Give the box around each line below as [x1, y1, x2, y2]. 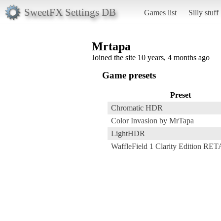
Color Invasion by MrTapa [111, 116, 194, 125]
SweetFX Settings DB [24, 6, 116, 18]
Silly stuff [188, 8, 219, 17]
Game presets [102, 70, 156, 80]
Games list [144, 8, 177, 17]
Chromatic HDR [111, 103, 163, 112]
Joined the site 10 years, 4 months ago [92, 53, 210, 62]
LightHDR [111, 129, 145, 138]
